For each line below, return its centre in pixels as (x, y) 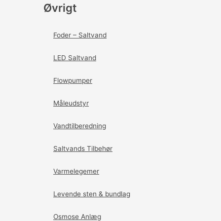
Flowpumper (73, 81)
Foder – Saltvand (80, 35)
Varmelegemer (76, 171)
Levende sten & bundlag (92, 194)
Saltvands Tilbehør (83, 149)
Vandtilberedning (80, 126)
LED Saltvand (75, 58)
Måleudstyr (71, 103)
